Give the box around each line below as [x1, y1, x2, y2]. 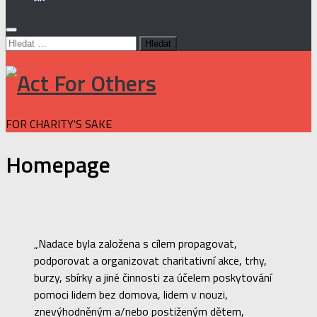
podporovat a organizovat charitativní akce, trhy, [34, 251, 267, 269]
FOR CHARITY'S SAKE [6, 115, 112, 132]
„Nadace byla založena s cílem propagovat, [34, 234, 237, 252]
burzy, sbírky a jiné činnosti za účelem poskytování [34, 268, 272, 286]
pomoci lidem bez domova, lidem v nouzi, [34, 285, 228, 303]
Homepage [6, 147, 110, 182]
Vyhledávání [5, 33, 61, 50]
